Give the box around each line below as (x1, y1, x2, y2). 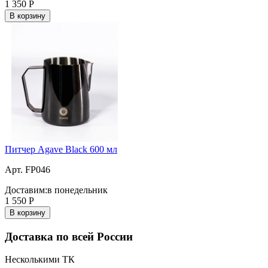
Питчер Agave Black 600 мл (5, 144, 117, 154)
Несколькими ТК (5, 254, 75, 265)
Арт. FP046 (5, 164, 50, 175)
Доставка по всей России (5, 230, 133, 243)
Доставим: (5, 184, 47, 195)
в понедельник (47, 184, 108, 195)
